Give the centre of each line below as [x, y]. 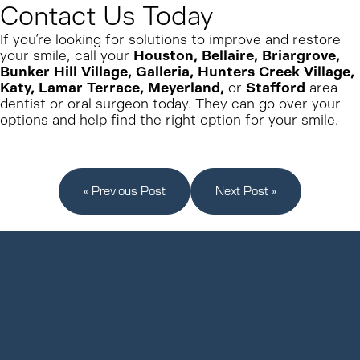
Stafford [278, 88]
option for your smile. [273, 120]
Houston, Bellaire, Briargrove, [237, 55]
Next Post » [246, 190]
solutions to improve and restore [235, 39]
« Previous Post [125, 190]
